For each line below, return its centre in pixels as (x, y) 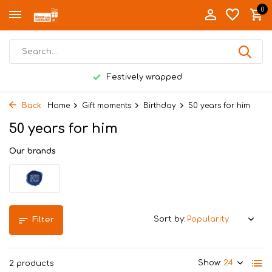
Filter (43, 220)
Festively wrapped (143, 77)
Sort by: (169, 219)
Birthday (160, 106)
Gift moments (107, 106)
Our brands (32, 151)
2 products (32, 263)
